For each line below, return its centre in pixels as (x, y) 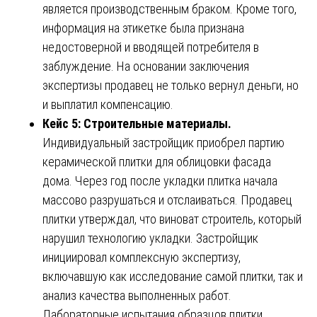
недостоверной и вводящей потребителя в (151, 47)
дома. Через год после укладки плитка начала (160, 180)
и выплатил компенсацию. (108, 104)
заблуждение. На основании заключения (146, 66)
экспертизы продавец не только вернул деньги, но (171, 85)
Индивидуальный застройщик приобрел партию (163, 142)
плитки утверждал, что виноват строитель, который (172, 219)
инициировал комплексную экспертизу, (142, 257)
